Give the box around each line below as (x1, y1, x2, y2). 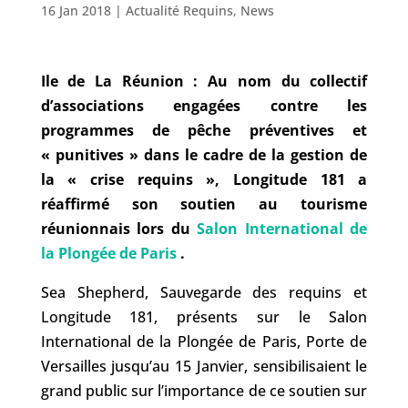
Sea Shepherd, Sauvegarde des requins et (40, 282, 368, 302)
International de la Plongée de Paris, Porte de (40, 331, 368, 352)
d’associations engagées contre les (40, 96, 368, 116)
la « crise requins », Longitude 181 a (40, 169, 368, 189)
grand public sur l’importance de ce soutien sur (40, 381, 368, 401)
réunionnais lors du (40, 219, 198, 239)
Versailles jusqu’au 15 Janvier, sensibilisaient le (40, 356, 368, 376)
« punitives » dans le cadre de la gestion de (40, 145, 368, 165)
